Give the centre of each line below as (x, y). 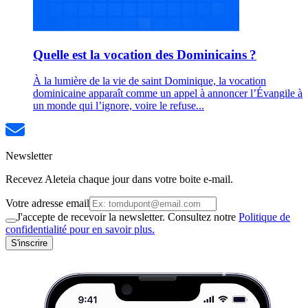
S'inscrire (29, 243)
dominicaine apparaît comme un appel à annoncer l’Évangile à (168, 93)
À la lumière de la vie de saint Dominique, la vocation (150, 81)
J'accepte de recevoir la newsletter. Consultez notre (128, 217)
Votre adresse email (47, 203)
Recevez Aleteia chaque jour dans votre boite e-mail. (119, 179)
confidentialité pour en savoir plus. (80, 230)
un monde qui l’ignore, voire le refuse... (119, 106)
